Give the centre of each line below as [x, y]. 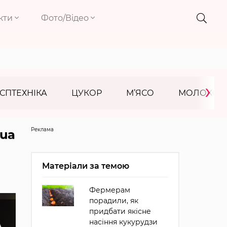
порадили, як [113, 201]
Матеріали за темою [85, 166]
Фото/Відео [66, 18]
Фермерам [109, 190]
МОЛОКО [199, 93]
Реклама [42, 129]
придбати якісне [120, 211]
